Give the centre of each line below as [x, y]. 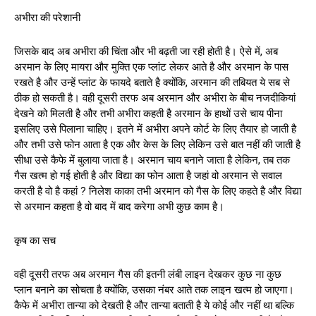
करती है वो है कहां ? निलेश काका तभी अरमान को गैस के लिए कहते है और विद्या [158, 191]
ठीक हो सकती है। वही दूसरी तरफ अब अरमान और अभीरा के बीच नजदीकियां [155, 98]
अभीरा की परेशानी [47, 17]
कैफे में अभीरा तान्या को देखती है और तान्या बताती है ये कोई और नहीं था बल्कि [154, 305]
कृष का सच [35, 240]
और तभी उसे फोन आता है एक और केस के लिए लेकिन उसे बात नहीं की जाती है [157, 144]
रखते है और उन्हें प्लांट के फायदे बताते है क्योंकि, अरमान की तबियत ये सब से [152, 82]
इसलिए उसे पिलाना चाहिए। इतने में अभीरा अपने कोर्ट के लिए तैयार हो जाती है [155, 129]
